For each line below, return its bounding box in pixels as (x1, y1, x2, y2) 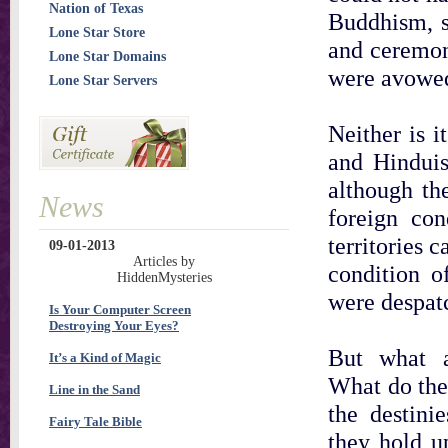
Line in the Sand (49, 382, 140, 397)
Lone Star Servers (49, 73, 157, 88)
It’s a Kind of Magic (49, 350, 161, 365)
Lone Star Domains (49, 49, 166, 64)
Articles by (133, 254, 195, 269)
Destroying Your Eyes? (49, 318, 179, 333)
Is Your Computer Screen (49, 302, 191, 317)
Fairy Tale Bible (49, 414, 142, 429)
